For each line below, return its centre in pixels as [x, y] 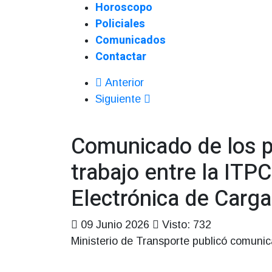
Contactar [121, 57]
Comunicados [131, 40]
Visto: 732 [187, 225]
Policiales [120, 24]
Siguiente [118, 99]
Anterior [124, 83]
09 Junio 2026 [117, 225]
